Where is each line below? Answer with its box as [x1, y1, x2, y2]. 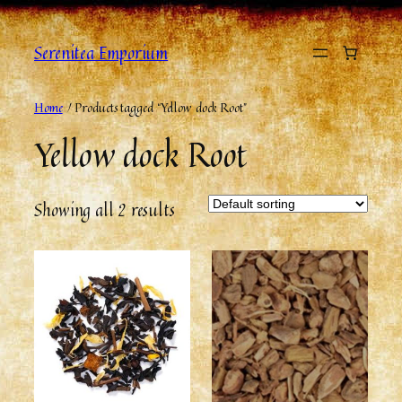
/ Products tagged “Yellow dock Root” [62, 98, 247, 117]
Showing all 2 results [34, 197, 175, 223]
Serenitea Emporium [34, 39, 169, 66]
